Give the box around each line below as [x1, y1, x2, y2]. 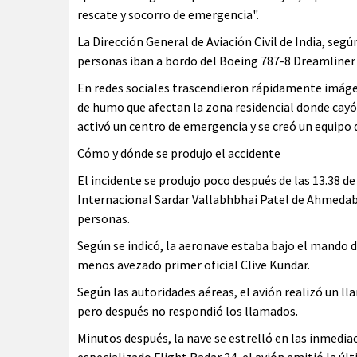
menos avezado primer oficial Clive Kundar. [77, 257, 310, 273]
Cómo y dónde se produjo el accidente [77, 145, 280, 161]
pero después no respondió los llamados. [77, 303, 298, 319]
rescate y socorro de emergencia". [77, 6, 259, 22]
